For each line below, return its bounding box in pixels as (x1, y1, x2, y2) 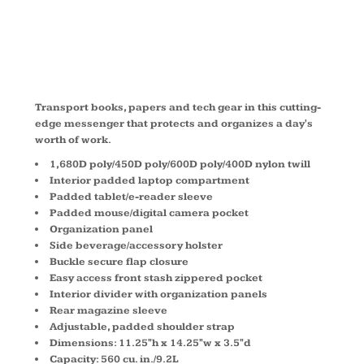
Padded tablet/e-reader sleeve (50, 190, 213, 203)
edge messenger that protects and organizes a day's (35, 117, 313, 130)
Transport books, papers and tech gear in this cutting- (35, 101, 321, 114)
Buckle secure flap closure (50, 255, 188, 268)
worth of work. (35, 133, 111, 146)
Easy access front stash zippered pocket (50, 271, 262, 284)
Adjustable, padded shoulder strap (50, 320, 235, 333)
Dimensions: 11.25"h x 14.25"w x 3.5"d (50, 336, 251, 349)
